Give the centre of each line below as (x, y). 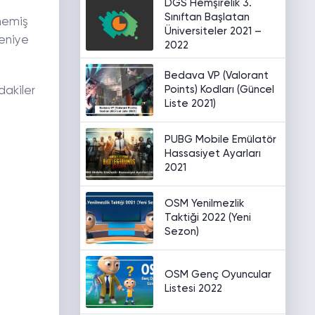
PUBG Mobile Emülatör (220, 140)
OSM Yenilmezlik (204, 204)
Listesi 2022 (193, 289)
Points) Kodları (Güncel (219, 90)
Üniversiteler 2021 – (213, 31)
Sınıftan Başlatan (207, 17)
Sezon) (181, 232)
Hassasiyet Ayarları (212, 154)
